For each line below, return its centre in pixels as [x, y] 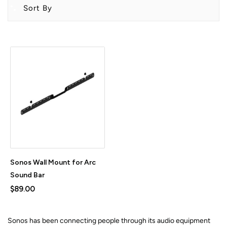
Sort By [38, 8]
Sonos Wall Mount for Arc [53, 162]
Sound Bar [27, 175]
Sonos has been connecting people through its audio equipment [109, 221]
